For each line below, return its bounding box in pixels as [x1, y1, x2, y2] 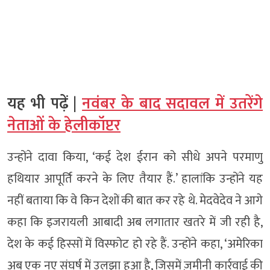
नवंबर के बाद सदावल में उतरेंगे [82, 91, 263, 117]
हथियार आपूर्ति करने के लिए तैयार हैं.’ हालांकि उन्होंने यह [7, 169, 263, 189]
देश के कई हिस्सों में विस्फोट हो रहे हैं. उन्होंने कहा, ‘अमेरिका [7, 234, 263, 254]
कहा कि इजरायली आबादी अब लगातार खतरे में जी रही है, [7, 212, 263, 233]
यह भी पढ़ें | [7, 91, 83, 117]
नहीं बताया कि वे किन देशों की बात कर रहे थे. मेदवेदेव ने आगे [7, 190, 263, 211]
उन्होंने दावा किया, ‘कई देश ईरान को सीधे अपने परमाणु [7, 147, 263, 168]
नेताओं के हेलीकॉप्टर [7, 113, 121, 139]
